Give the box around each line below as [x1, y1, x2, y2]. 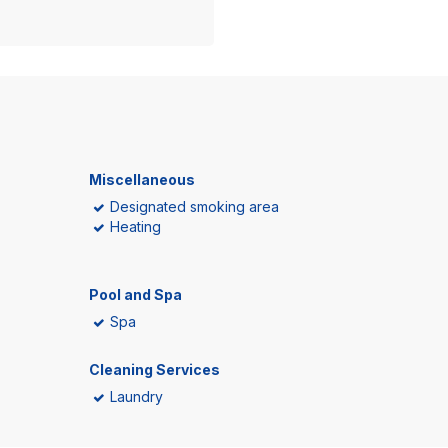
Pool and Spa [89, 286, 182, 303]
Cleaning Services [89, 361, 220, 378]
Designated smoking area [110, 198, 279, 215]
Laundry [110, 388, 163, 405]
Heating [110, 218, 161, 235]
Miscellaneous [89, 171, 195, 188]
